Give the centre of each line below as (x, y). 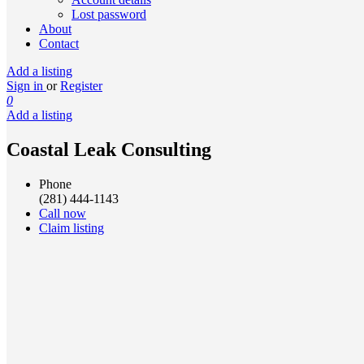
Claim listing (71, 227)
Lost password (109, 14)
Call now (63, 213)
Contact (59, 43)
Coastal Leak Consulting (109, 149)
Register (81, 86)
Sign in (26, 86)
